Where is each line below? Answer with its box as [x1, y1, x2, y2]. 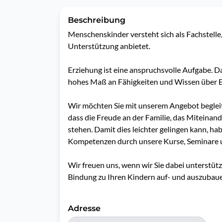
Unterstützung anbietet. [68, 41, 150, 51]
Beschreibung [68, 15, 125, 25]
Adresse [68, 204, 101, 213]
